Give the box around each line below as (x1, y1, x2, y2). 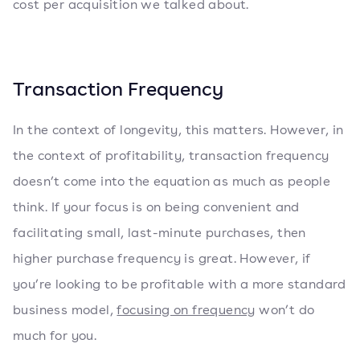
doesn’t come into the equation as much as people (13, 173, 331, 190)
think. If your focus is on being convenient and (13, 198, 300, 215)
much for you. (13, 327, 97, 344)
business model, (13, 301, 117, 318)
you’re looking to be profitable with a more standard (13, 276, 346, 292)
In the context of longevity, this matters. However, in (13, 121, 344, 138)
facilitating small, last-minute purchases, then (13, 224, 306, 241)
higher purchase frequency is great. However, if (13, 250, 311, 267)
